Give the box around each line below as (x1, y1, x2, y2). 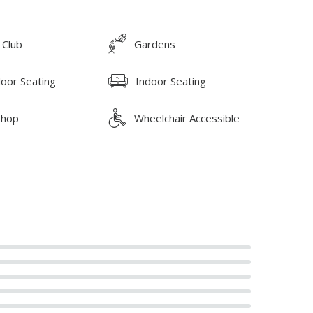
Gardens (134, 36, 176, 51)
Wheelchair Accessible (134, 110, 240, 125)
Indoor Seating (136, 73, 207, 88)
